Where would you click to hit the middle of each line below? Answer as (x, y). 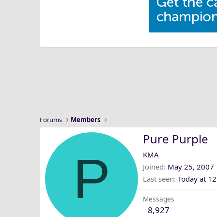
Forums (51, 120)
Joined (153, 167)
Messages (159, 199)
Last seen (158, 179)
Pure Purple (176, 139)
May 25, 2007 (191, 167)
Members (86, 120)
